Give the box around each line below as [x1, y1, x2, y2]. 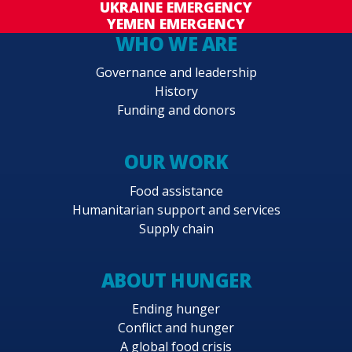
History [154, 82, 198, 101]
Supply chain [138, 219, 214, 237]
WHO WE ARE [115, 31, 237, 57]
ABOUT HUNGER [101, 266, 251, 293]
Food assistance [129, 181, 223, 200]
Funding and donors [116, 101, 236, 119]
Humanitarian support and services [71, 200, 280, 218]
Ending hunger [132, 300, 220, 318]
